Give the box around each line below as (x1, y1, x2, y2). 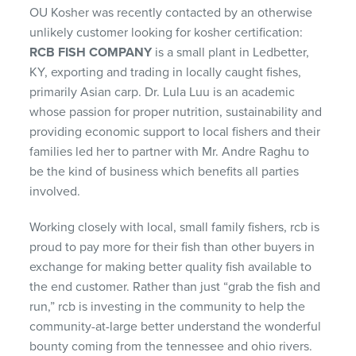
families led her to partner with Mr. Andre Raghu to (29, 143, 310, 160)
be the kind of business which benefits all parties (29, 163, 300, 180)
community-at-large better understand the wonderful (29, 318, 322, 335)
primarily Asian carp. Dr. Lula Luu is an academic (29, 83, 296, 100)
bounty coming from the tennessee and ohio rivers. (29, 338, 313, 354)
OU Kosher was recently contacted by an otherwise (29, 4, 313, 21)
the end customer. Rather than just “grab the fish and (29, 278, 321, 295)
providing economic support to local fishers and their (29, 123, 321, 140)
